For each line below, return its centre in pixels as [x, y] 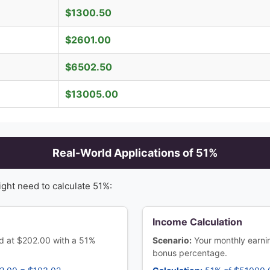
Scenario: [172, 240]
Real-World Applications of [124, 153]
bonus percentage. [190, 253]
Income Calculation [197, 222]
